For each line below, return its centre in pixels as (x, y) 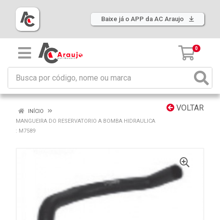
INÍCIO (35, 111)
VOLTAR (189, 108)
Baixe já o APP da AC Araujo (143, 19)
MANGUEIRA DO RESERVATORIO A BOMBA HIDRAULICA (85, 121)
